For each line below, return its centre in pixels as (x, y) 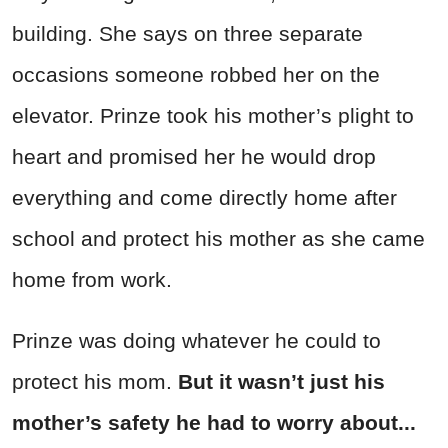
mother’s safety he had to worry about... (214, 423)
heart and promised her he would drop (194, 157)
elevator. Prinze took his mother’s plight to (213, 116)
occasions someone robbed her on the (196, 75)
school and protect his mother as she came (218, 239)
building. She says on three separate (187, 34)
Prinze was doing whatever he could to (196, 341)
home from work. (92, 280)
